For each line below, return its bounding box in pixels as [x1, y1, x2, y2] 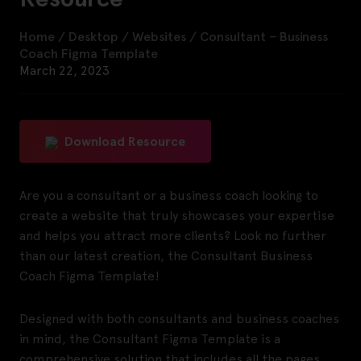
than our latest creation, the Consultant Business [19, 248, 313, 264]
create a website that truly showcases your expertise [19, 208, 334, 224]
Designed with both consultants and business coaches [19, 311, 339, 327]
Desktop [68, 29, 118, 45]
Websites [132, 29, 186, 45]
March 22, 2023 [19, 63, 110, 79]
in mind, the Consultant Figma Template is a [19, 331, 280, 347]
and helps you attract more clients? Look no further [19, 228, 326, 244]
